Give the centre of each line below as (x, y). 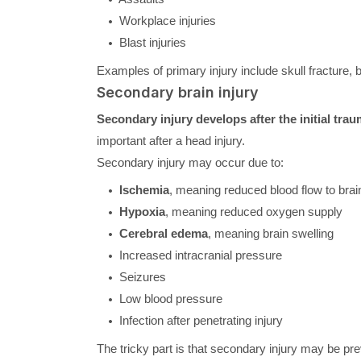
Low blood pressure (169, 298)
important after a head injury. (170, 140)
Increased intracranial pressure (199, 255)
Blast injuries (151, 42)
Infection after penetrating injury (199, 320)
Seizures (141, 276)
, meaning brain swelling (270, 233)
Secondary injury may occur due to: (190, 162)
